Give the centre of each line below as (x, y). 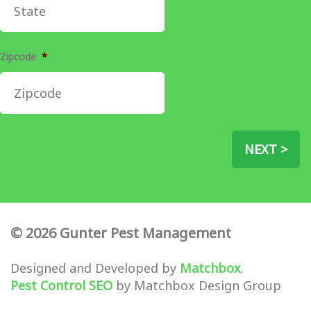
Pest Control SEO (61, 286)
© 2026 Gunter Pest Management (121, 233)
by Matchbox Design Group (197, 286)
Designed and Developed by (95, 268)
